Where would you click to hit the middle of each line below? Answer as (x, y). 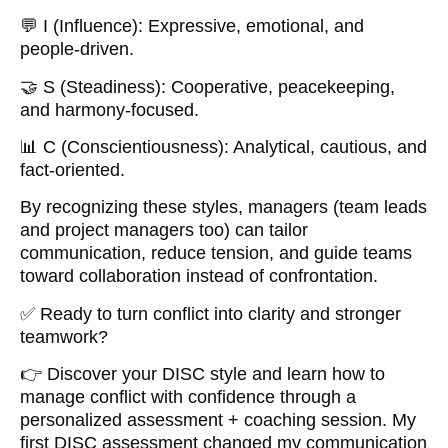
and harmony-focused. (109, 109)
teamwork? (64, 336)
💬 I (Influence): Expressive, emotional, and (192, 26)
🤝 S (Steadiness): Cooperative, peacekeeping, (207, 86)
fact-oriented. (72, 169)
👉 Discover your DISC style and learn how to (202, 374)
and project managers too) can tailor (164, 230)
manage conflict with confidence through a (188, 397)
